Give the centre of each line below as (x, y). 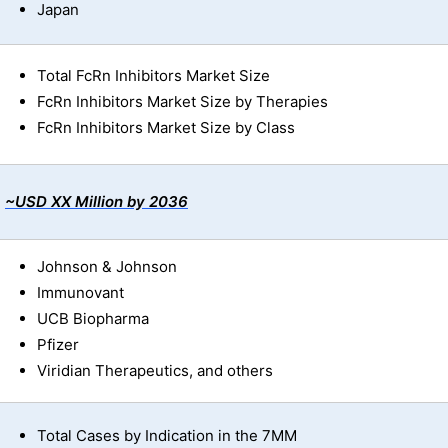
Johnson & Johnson (107, 267)
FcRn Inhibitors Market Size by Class (166, 128)
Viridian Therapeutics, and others (155, 371)
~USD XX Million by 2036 (96, 202)
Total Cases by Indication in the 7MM (167, 436)
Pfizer (58, 345)
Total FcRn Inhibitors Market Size (153, 76)
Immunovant (80, 293)
